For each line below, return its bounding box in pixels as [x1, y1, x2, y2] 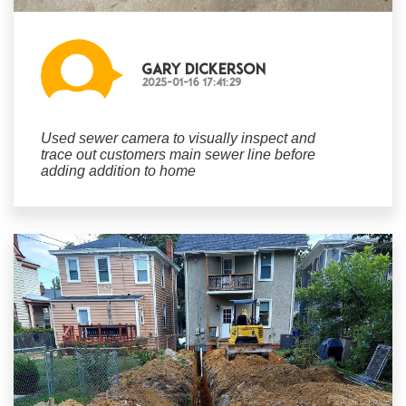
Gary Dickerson [141, 63, 266, 78]
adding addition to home [41, 163, 196, 179]
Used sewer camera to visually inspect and [41, 130, 315, 146]
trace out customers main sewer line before [41, 147, 315, 162]
